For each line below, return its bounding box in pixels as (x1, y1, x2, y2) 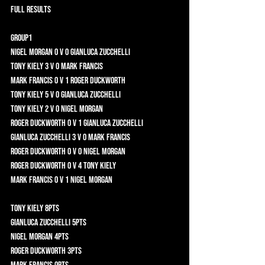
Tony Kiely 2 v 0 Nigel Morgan (105, 103, 129, 115)
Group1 (34, 32, 58, 44)
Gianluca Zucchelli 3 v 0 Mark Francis (132, 131, 153, 143)
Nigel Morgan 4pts (70, 231, 82, 243)
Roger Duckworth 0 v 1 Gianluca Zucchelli (145, 117, 153, 129)
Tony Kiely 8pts (61, 202, 82, 214)
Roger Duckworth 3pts (83, 245, 105, 257)
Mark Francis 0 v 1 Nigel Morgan (114, 174, 129, 186)
